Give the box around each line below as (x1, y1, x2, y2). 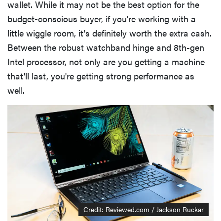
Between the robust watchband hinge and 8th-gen (7, 40, 204, 53)
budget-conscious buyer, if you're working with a (7, 12, 196, 25)
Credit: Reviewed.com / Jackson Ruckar (83, 204, 204, 215)
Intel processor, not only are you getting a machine (7, 55, 205, 68)
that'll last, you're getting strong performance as (7, 69, 194, 82)
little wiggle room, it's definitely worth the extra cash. (7, 26, 212, 39)
